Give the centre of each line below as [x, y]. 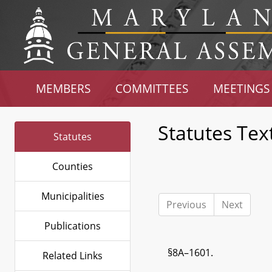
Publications [73, 226]
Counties [73, 166]
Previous [186, 205]
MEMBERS [63, 88]
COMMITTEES [152, 88]
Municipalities [73, 196]
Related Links [73, 256]
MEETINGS [241, 88]
